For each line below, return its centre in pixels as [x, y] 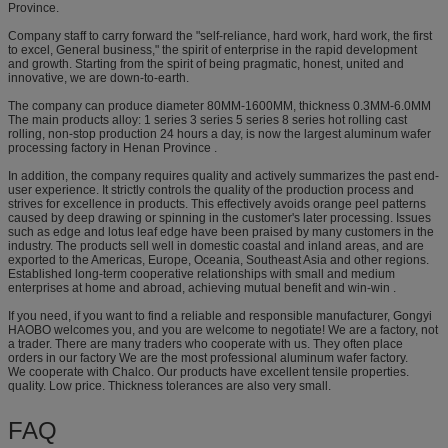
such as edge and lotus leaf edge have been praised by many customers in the [221, 231]
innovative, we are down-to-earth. [98, 77]
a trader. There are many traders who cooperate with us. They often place [205, 343]
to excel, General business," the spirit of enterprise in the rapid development [212, 49]
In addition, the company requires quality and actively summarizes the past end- [223, 175]
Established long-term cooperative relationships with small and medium [201, 273]
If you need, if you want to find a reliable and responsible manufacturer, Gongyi [220, 315]
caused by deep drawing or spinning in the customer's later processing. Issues [219, 217]
